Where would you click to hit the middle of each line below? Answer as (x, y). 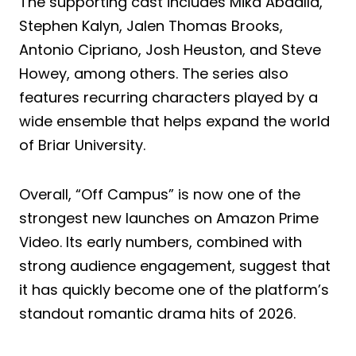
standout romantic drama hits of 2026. (157, 313)
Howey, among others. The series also (154, 73)
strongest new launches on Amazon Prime (169, 218)
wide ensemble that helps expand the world (174, 121)
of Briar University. (82, 145)
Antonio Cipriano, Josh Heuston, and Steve (170, 49)
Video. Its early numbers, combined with (161, 242)
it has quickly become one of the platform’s (174, 289)
